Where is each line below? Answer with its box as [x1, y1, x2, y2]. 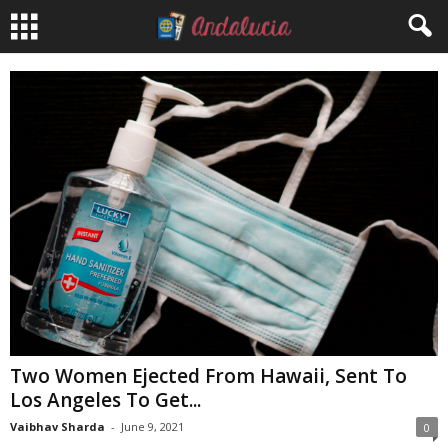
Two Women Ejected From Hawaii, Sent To [10, 363, 407, 390]
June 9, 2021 [121, 419, 184, 435]
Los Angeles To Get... [10, 387, 201, 414]
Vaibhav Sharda [10, 419, 105, 435]
